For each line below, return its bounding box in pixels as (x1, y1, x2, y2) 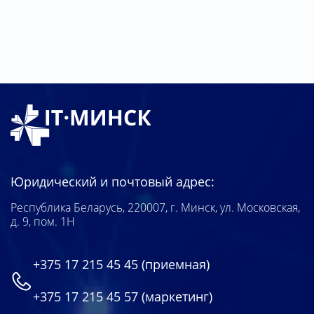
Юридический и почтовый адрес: (11, 173, 214, 191)
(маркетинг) (138, 288, 212, 306)
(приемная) (138, 256, 210, 273)
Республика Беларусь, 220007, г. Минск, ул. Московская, (11, 200, 300, 216)
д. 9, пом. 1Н (11, 214, 75, 230)
